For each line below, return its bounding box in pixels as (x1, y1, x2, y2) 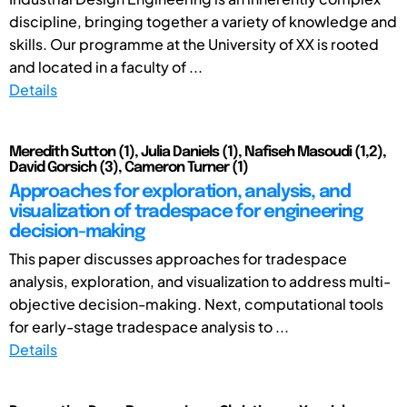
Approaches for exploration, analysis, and (9, 182, 351, 202)
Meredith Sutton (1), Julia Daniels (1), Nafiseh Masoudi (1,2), (9, 144, 386, 160)
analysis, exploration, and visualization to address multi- (9, 271, 391, 291)
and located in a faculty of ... (9, 56, 203, 76)
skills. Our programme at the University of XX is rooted (9, 34, 379, 54)
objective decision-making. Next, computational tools (9, 293, 383, 313)
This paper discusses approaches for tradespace (9, 248, 347, 268)
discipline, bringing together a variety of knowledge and (9, 11, 397, 31)
